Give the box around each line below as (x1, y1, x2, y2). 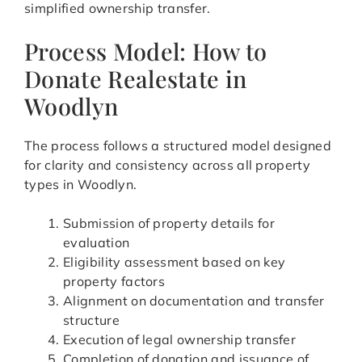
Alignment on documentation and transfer (63, 293, 325, 309)
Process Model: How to (24, 36, 267, 67)
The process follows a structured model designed (24, 137, 332, 154)
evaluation (63, 234, 130, 251)
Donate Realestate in (24, 63, 247, 95)
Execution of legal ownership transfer (63, 331, 296, 348)
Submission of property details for (63, 215, 275, 232)
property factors (63, 273, 166, 290)
